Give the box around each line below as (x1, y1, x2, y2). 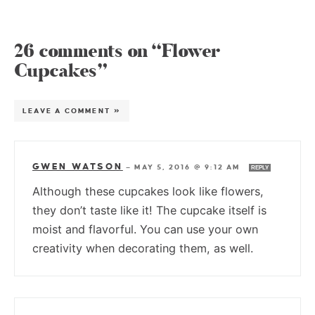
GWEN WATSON (32, 161, 123, 172)
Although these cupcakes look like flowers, (32, 184, 264, 198)
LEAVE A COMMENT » (22, 106, 122, 115)
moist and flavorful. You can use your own (32, 221, 258, 236)
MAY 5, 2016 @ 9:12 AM (134, 162, 243, 171)
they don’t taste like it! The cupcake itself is (32, 202, 266, 217)
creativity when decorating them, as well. (32, 240, 253, 255)
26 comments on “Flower (14, 38, 220, 64)
